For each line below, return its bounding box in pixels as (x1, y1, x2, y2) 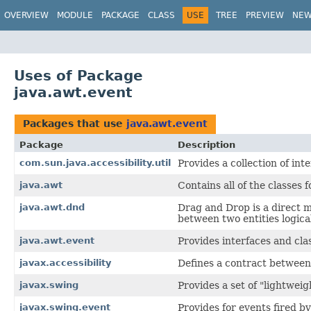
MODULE (57, 10, 93, 20)
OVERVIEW (4, 10, 49, 20)
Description (178, 139, 235, 150)
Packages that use (23, 117, 126, 129)
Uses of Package (14, 67, 143, 84)
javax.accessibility (19, 257, 111, 268)
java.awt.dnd (19, 201, 85, 212)
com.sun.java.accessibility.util (19, 157, 171, 168)
